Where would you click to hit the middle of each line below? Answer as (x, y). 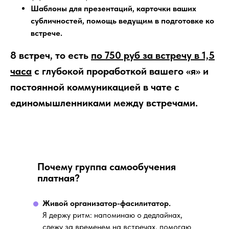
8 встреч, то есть (51, 55)
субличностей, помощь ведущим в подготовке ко (122, 21)
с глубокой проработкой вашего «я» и (120, 71)
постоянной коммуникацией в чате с (95, 87)
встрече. (47, 33)
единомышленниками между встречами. (104, 103)
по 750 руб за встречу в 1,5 (153, 55)
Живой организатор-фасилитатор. (107, 203)
